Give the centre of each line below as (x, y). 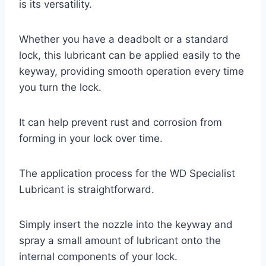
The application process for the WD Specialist (127, 173)
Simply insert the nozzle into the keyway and (126, 224)
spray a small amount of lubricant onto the (120, 240)
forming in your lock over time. (91, 138)
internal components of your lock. (98, 256)
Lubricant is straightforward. (87, 189)
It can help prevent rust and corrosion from (121, 122)
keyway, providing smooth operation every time (132, 71)
